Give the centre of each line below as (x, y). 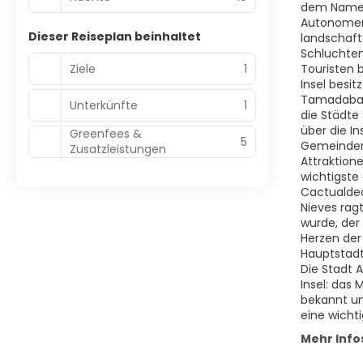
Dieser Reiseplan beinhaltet (115, 36)
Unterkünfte (104, 105)
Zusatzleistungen (118, 149)
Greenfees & (106, 134)
